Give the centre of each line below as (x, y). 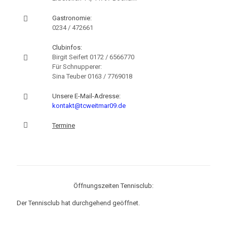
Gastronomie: (72, 18)
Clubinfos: (67, 47)
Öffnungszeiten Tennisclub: (113, 186)
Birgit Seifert (71, 57)
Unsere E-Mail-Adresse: (86, 96)
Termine (64, 125)
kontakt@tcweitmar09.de (89, 106)
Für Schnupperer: (77, 67)
